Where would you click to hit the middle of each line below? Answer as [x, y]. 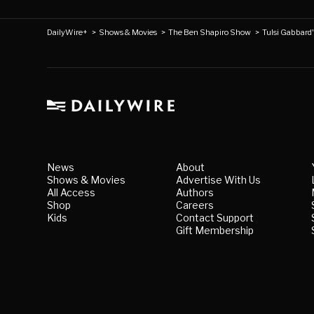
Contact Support [215, 218]
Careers [195, 205]
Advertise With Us [219, 180]
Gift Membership [215, 231]
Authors [195, 193]
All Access [71, 193]
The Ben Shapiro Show [210, 33]
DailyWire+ [68, 33]
